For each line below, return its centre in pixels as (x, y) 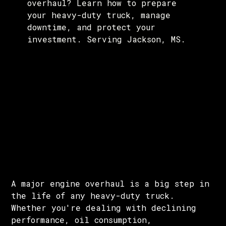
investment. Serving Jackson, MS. (107, 39)
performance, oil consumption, (82, 220)
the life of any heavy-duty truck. (93, 195)
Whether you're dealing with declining (104, 208)
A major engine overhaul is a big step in (110, 183)
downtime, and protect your (92, 27)
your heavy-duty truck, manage (99, 15)
